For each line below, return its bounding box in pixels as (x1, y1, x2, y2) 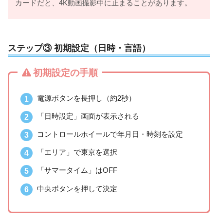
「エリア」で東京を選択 (36, 148, 117, 157)
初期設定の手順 (33, 68, 98, 78)
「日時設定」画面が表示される (36, 111, 139, 120)
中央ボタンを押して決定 (36, 184, 117, 193)
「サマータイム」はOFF (36, 166, 117, 175)
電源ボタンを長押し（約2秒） (36, 93, 136, 102)
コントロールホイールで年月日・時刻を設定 (36, 130, 183, 139)
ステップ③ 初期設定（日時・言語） (8, 42, 150, 53)
